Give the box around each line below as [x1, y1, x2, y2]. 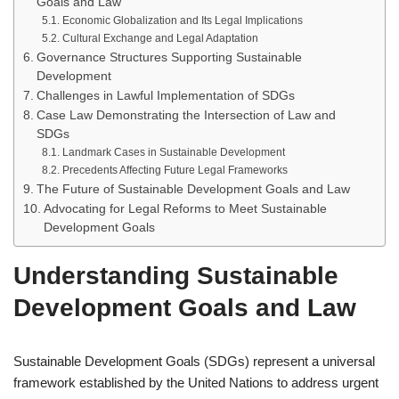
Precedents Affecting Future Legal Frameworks [61, 164, 288, 176]
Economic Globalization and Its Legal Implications [61, 14, 303, 27]
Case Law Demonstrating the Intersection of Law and [36, 109, 336, 122]
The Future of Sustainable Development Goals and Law [36, 183, 350, 196]
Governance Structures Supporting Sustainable [36, 51, 302, 64]
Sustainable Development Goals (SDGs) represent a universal [13, 354, 375, 369]
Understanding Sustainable [13, 262, 338, 289]
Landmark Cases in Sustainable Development [61, 146, 285, 159]
